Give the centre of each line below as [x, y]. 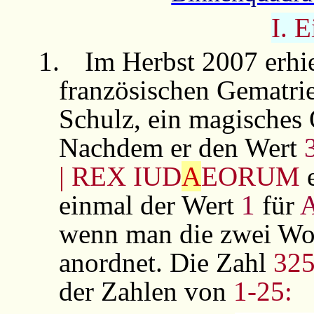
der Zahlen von [146, 291]
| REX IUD [120, 176]
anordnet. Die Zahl [166, 262]
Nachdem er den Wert [181, 147]
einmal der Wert [150, 205]
